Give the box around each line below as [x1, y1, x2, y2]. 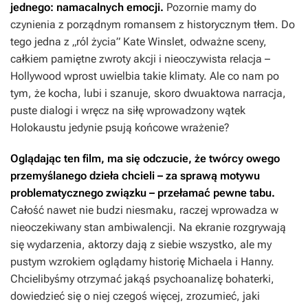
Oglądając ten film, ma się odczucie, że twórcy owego [10, 152, 280, 166]
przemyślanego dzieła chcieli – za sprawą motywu [10, 169, 260, 183]
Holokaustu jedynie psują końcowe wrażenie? [10, 121, 230, 135]
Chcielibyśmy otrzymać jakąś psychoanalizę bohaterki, [10, 272, 274, 286]
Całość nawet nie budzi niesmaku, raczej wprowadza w [10, 203, 278, 217]
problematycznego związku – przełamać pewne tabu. [10, 186, 275, 200]
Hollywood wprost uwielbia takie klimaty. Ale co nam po [10, 69, 279, 83]
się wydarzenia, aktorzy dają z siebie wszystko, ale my [10, 238, 272, 252]
